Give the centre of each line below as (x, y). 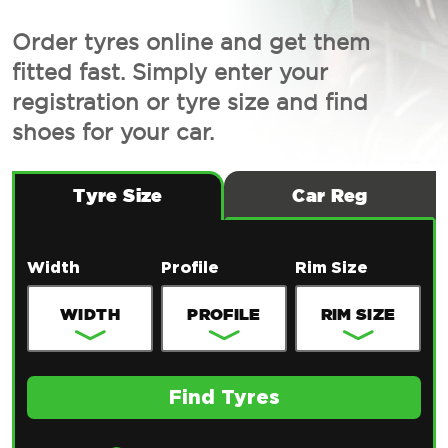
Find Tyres (224, 398)
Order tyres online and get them (191, 42)
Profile (189, 269)
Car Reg (330, 196)
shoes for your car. (113, 132)
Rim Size (331, 269)
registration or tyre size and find (190, 102)
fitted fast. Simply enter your (170, 72)
